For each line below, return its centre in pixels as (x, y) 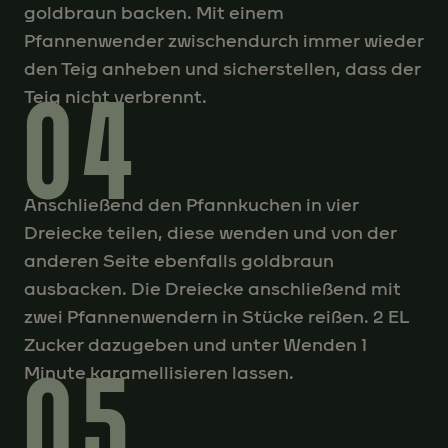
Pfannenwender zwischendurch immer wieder (224, 40)
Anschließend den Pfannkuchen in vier (191, 204)
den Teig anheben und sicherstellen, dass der (222, 68)
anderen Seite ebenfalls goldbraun (179, 260)
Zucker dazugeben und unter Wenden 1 (195, 344)
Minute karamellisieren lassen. (159, 372)
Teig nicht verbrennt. (115, 96)
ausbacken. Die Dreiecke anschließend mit (212, 288)
